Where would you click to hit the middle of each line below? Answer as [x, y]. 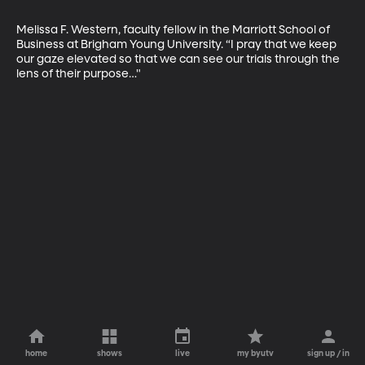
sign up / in [329, 354]
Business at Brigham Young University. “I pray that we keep [178, 44]
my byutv [256, 354]
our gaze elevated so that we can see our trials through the [179, 59]
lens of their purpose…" [79, 74]
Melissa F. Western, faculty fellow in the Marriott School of [174, 30]
